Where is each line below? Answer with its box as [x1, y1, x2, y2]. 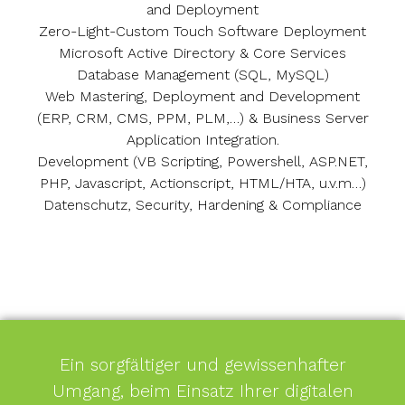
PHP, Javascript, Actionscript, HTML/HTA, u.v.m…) [39, 174, 366, 192]
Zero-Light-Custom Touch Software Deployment [39, 23, 366, 40]
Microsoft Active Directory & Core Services [59, 44, 346, 61]
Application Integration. [126, 131, 279, 148]
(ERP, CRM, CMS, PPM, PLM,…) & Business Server [36, 109, 369, 127]
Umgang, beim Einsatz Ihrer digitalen [52, 381, 353, 401]
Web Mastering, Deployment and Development [45, 88, 360, 105]
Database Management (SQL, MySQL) [76, 66, 329, 83]
